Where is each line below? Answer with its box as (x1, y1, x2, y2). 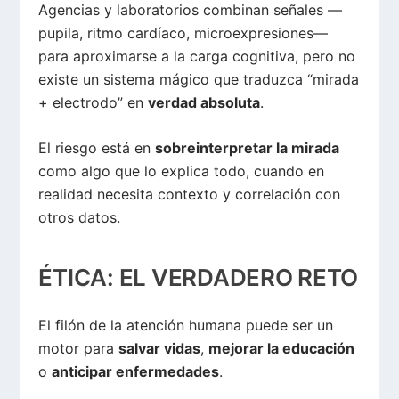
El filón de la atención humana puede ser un (38, 315, 334, 334)
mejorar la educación (208, 338, 355, 357)
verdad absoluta (148, 93, 261, 111)
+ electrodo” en (38, 93, 149, 111)
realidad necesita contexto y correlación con (38, 185, 341, 204)
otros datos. (38, 208, 121, 227)
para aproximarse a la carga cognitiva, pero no (38, 46, 356, 65)
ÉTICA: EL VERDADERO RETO (38, 263, 359, 291)
